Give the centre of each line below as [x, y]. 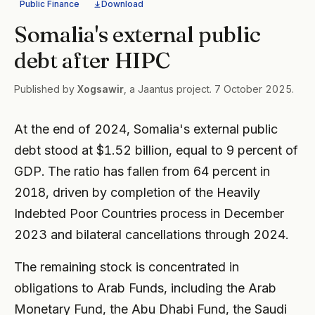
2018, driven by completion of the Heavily [137, 193]
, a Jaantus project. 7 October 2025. [209, 89]
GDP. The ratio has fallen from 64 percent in [142, 172]
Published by [46, 89]
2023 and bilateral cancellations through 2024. [151, 235]
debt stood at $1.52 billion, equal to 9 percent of [156, 150]
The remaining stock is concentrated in [127, 267]
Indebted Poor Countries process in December [149, 214]
